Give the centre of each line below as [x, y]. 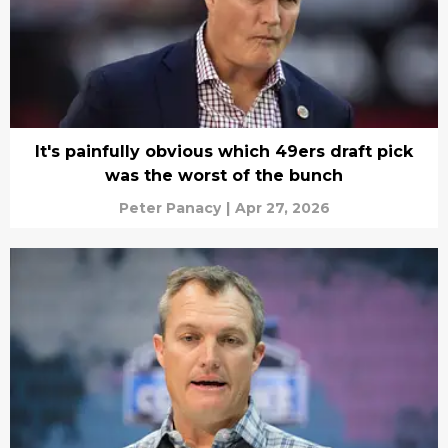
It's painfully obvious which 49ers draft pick [224, 151]
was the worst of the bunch [224, 175]
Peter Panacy [169, 207]
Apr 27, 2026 [282, 207]
